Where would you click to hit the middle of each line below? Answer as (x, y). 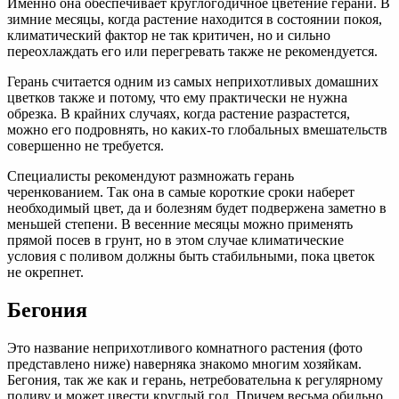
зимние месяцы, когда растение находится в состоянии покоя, (195, 20)
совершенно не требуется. (85, 146)
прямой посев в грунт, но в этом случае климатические (175, 240)
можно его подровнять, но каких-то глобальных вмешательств (197, 130)
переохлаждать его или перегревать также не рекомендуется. (192, 52)
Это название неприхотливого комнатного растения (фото (185, 348)
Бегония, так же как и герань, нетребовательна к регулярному (195, 380)
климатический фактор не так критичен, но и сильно (169, 36)
